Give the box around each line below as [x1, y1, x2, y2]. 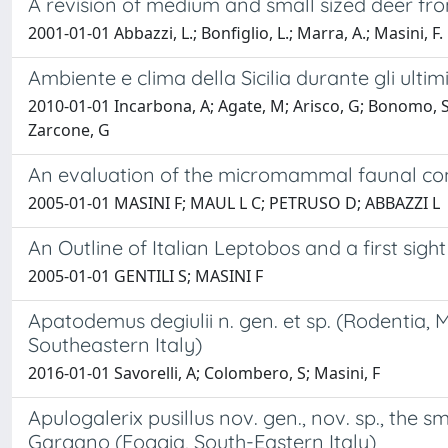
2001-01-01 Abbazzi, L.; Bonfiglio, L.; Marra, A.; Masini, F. [28, 22, 443, 45]
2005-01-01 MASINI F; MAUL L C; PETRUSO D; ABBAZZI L [28, 192, 440, 215]
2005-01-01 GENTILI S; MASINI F [28, 265, 263, 288]
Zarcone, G [28, 119, 110, 142]
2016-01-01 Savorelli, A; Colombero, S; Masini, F [28, 362, 380, 385]
